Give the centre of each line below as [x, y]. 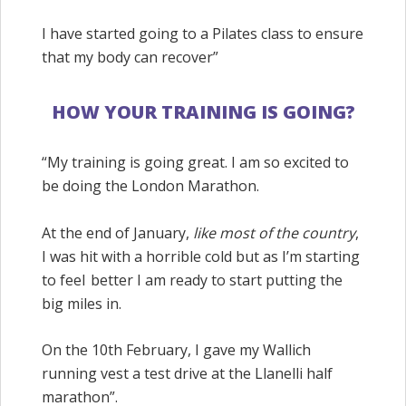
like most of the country [274, 232]
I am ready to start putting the [238, 280]
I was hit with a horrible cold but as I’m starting [201, 256]
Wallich [287, 350]
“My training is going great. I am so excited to [195, 162]
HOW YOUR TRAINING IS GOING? [203, 111]
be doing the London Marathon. [152, 185]
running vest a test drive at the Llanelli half [187, 374]
